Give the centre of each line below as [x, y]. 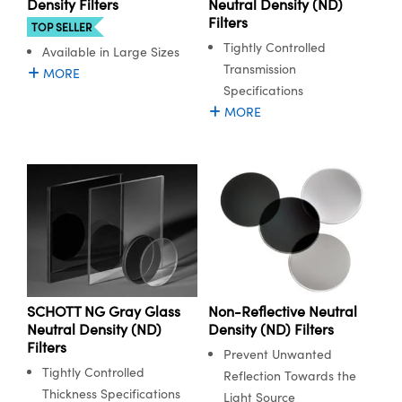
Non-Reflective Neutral [282, 310]
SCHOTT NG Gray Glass [104, 310]
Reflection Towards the [289, 375]
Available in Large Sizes [111, 52]
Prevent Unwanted [277, 354]
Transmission [259, 69]
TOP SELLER [61, 27]
